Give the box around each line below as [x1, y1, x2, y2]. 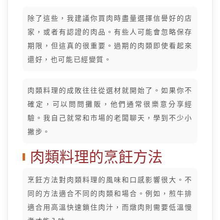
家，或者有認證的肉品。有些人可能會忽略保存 [27, 28, 192, 36]
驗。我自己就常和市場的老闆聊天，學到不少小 [27, 114, 192, 122]
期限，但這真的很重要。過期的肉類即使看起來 [27, 42, 192, 50]
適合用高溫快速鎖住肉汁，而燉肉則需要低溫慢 [27, 203, 192, 211]
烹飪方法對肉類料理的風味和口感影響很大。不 [27, 176, 192, 184]
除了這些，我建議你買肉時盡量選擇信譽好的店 [27, 14, 192, 22]
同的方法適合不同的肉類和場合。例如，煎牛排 [27, 190, 192, 197]
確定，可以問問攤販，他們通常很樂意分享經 [27, 100, 192, 108]
